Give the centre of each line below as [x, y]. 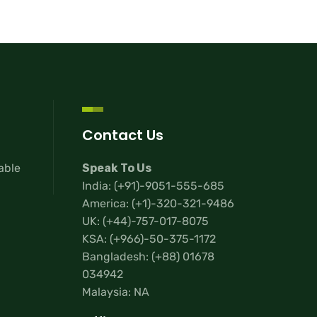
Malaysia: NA [116, 292]
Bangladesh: [117, 257]
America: [107, 204]
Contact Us [123, 135]
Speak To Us [117, 168]
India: [98, 186]
